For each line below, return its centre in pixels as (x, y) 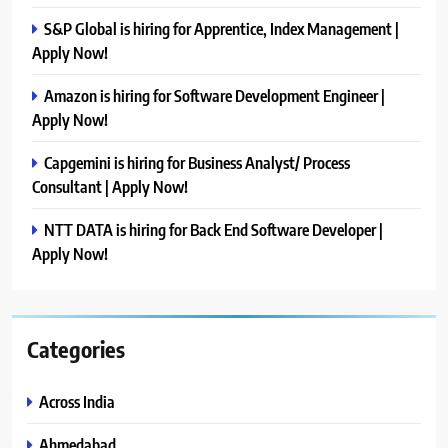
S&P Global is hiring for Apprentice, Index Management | (221, 28)
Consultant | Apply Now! (110, 186)
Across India (77, 401)
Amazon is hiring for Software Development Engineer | (214, 95)
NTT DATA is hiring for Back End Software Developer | (213, 229)
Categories (76, 348)
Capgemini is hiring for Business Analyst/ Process (197, 162)
